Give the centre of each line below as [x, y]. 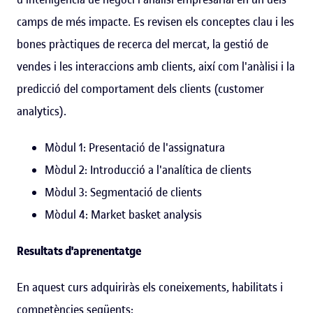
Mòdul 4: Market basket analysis [123, 215]
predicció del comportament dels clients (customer [140, 89]
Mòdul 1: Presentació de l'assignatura [135, 148]
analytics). [42, 111]
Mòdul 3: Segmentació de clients [123, 192]
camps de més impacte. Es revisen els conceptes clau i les [155, 22]
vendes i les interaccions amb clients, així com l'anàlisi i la [156, 67]
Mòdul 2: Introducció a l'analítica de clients [148, 170]
